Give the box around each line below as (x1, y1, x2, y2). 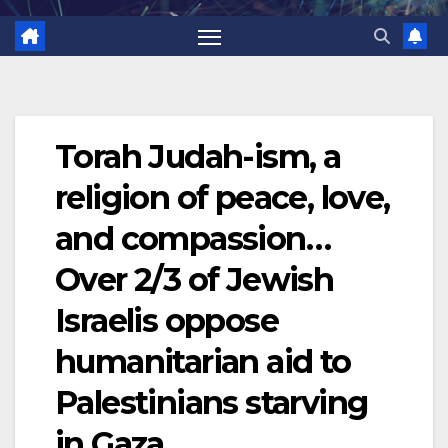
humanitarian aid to (55, 342, 351, 382)
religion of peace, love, (55, 178, 390, 218)
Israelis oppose (55, 301, 278, 341)
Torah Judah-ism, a (55, 137, 341, 177)
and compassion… (55, 219, 330, 259)
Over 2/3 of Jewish (55, 260, 334, 300)
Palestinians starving (55, 383, 368, 423)
